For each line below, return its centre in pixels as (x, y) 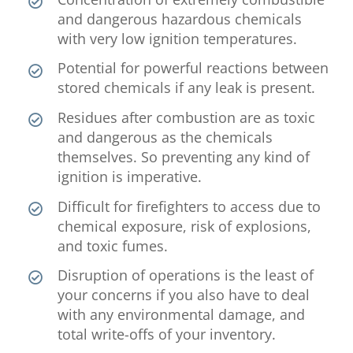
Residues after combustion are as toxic (187, 117)
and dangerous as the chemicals (165, 137)
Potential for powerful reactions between (193, 68)
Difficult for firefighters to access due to (190, 206)
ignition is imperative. (130, 176)
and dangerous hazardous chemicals (180, 19)
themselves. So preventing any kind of (184, 156)
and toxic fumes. (113, 245)
